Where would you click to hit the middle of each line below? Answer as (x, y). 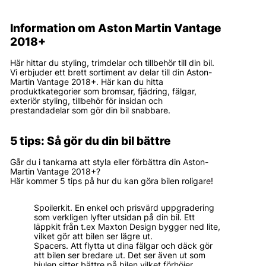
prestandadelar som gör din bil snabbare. (90, 111)
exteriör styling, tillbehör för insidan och (86, 101)
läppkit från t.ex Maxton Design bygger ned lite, (127, 227)
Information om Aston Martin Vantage (115, 28)
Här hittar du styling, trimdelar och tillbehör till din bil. (112, 63)
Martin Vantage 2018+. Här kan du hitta (87, 82)
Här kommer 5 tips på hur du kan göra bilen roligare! (112, 181)
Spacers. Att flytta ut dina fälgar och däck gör (123, 246)
